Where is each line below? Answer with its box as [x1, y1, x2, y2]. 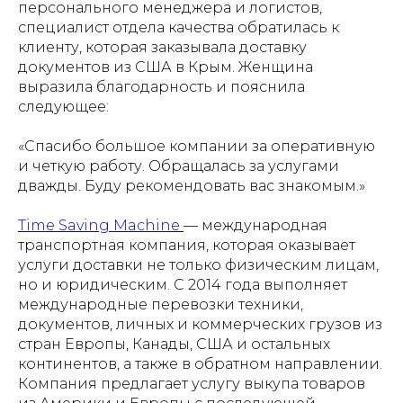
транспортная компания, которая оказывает [18, 236, 355, 254]
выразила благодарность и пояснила [18, 77, 305, 95]
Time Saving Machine [18, 216, 184, 234]
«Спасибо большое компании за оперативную [18, 137, 375, 155]
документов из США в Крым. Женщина [18, 58, 313, 76]
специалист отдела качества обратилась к [18, 18, 339, 36]
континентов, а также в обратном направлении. [18, 354, 382, 372]
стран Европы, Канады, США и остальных [18, 335, 330, 353]
